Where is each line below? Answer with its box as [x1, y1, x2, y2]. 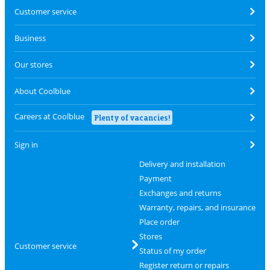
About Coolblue [14, 86, 71, 97]
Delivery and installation [139, 158, 225, 169]
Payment [139, 172, 172, 184]
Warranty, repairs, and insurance [139, 201, 256, 213]
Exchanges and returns [139, 187, 221, 198]
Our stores [14, 59, 52, 71]
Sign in [14, 139, 38, 150]
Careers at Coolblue [14, 111, 84, 122]
